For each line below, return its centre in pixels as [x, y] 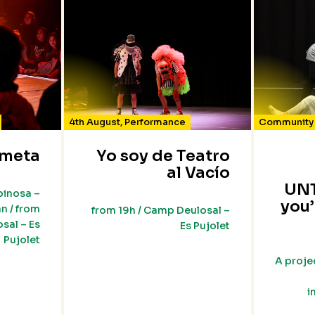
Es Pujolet [205, 226]
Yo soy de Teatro [163, 156]
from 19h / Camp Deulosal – [160, 211]
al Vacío [198, 173]
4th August [95, 122]
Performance [155, 122]
